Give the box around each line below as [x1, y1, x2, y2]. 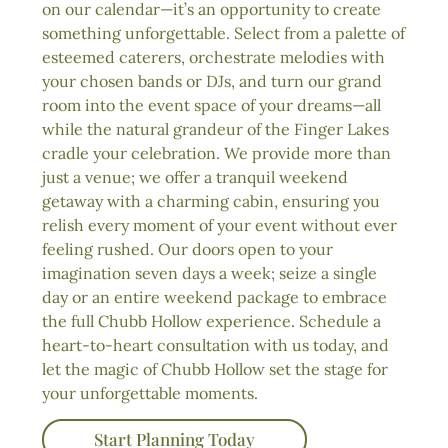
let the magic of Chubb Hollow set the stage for [42, 358, 388, 379]
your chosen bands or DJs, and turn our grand [42, 70, 382, 91]
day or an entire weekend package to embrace [42, 286, 387, 307]
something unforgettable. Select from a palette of [42, 22, 405, 43]
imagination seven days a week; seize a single [42, 262, 377, 283]
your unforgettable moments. [42, 382, 258, 403]
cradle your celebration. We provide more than [42, 142, 391, 163]
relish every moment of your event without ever [42, 214, 397, 235]
